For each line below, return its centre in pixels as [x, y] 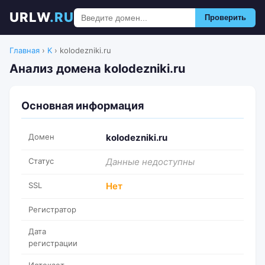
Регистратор [52, 209]
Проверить [225, 17]
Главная [25, 50]
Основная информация [83, 106]
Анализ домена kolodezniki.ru [97, 69]
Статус [41, 161]
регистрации [53, 243]
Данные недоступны [150, 162]
